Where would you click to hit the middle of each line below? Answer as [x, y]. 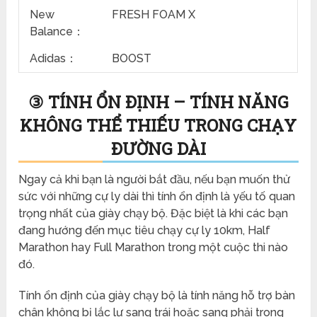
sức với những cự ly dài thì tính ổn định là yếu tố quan [157, 196]
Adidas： [54, 58]
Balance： [57, 31]
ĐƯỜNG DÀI [158, 148]
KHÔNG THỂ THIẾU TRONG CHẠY [158, 125]
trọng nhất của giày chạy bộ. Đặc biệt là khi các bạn [154, 213]
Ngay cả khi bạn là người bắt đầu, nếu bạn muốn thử [155, 179]
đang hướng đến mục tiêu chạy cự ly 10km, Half [145, 230]
